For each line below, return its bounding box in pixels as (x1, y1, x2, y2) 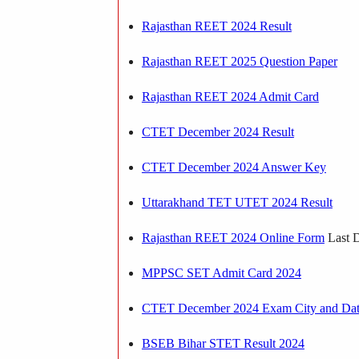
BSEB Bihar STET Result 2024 (141, 336, 305, 350)
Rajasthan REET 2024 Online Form (141, 230, 325, 244)
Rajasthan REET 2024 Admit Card (141, 89, 319, 103)
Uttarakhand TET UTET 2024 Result (141, 195, 333, 209)
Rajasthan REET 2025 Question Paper (141, 54, 337, 68)
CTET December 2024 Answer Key (141, 159, 326, 174)
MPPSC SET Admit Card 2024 (141, 265, 301, 280)
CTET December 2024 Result (141, 124, 294, 139)
